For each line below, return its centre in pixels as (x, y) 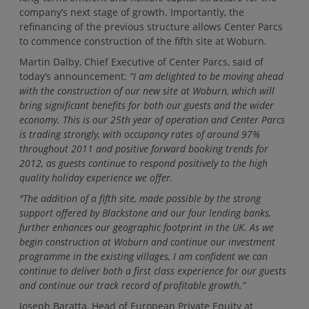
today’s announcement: (74, 77)
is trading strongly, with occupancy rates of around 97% (140, 134)
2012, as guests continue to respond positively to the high (143, 163)
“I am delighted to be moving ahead (207, 77)
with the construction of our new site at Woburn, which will (147, 91)
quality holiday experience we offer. (96, 178)
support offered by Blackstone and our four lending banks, (145, 212)
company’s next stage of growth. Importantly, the (132, 12)
